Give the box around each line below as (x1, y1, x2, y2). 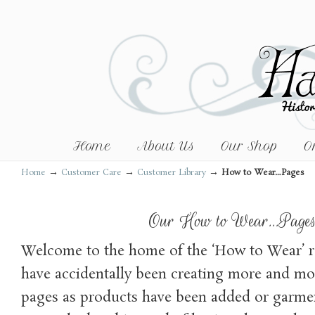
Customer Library (137, 167, 206, 179)
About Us (137, 139, 195, 153)
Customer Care (61, 167, 122, 179)
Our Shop (221, 139, 278, 153)
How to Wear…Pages (221, 167, 304, 179)
